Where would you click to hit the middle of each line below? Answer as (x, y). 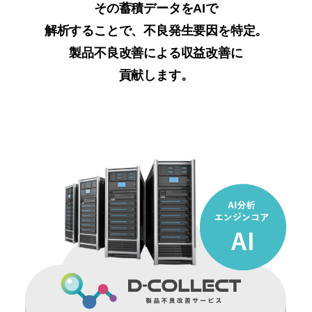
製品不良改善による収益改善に (156, 53)
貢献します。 (156, 76)
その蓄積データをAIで (156, 9)
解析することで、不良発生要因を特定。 (156, 31)
